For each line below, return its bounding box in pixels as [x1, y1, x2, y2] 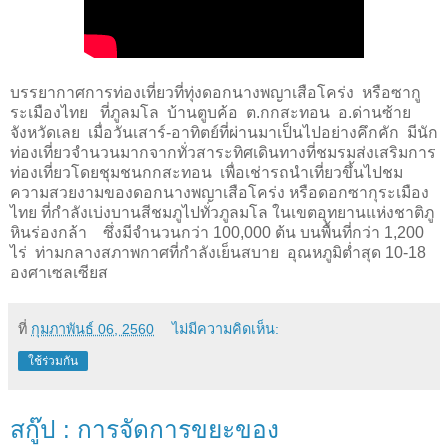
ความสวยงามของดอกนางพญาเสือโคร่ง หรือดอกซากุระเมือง [10, 183, 429, 201]
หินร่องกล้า [10, 223, 87, 241]
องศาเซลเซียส [10, 263, 108, 281]
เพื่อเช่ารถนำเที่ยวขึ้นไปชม [220, 163, 403, 181]
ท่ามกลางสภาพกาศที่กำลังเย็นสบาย [35, 243, 283, 261]
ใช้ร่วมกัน [28, 353, 78, 368]
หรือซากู [362, 83, 421, 101]
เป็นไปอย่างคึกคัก [277, 123, 399, 141]
